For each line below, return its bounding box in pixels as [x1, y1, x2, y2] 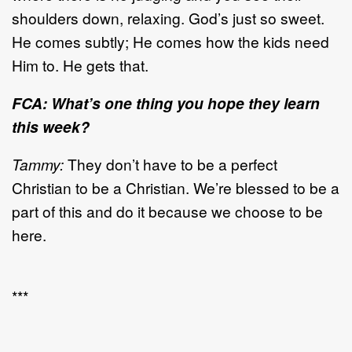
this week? [12, 115, 90, 137]
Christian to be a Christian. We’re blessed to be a [12, 176, 339, 198]
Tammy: [12, 152, 64, 174]
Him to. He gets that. [12, 53, 148, 75]
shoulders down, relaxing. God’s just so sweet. [12, 6, 324, 28]
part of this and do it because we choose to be [12, 200, 323, 222]
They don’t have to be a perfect [64, 152, 277, 174]
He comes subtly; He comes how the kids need [12, 30, 329, 52]
